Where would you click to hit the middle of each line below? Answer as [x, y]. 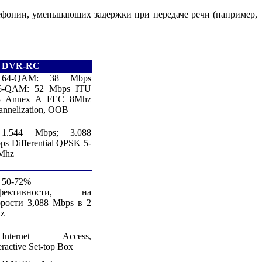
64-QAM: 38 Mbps [46, 78]
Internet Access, [46, 236]
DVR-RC [21, 65]
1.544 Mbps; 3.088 [46, 132]
